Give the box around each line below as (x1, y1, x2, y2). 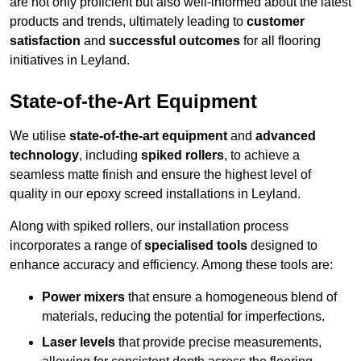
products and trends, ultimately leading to (10, 15, 247, 29)
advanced (255, 129, 316, 143)
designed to (247, 239, 317, 253)
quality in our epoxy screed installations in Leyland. (10, 187, 301, 201)
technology (10, 148, 79, 163)
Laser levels (42, 335, 115, 350)
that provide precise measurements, (115, 335, 322, 350)
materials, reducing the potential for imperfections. (42, 309, 325, 324)
